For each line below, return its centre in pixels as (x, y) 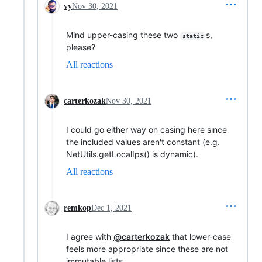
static (193, 36)
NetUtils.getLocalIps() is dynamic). (132, 154)
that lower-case (200, 237)
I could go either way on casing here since (146, 130)
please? (81, 47)
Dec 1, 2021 (111, 208)
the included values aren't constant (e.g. (143, 142)
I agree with (90, 237)
